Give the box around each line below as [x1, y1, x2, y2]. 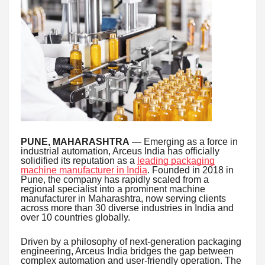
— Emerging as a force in [130, 136, 238, 147]
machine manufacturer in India [21, 164, 147, 175]
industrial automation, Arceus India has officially [21, 146, 219, 156]
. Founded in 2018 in [147, 164, 234, 175]
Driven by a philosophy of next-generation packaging [21, 236, 241, 247]
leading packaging [137, 155, 215, 166]
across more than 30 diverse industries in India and [21, 202, 234, 213]
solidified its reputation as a [21, 155, 135, 166]
